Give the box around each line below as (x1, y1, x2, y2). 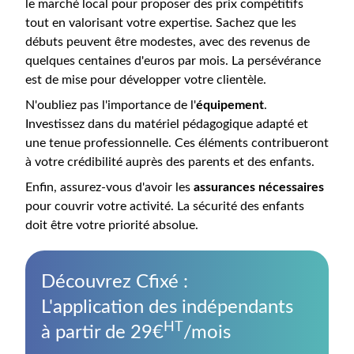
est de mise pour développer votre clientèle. (25, 73, 266, 86)
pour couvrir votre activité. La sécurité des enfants (25, 200, 304, 213)
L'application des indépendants (41, 298, 293, 317)
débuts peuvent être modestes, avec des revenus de (25, 36, 310, 48)
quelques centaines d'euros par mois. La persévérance (25, 55, 321, 67)
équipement (196, 99, 264, 111)
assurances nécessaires (194, 181, 324, 194)
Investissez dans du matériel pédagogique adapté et (25, 118, 308, 130)
